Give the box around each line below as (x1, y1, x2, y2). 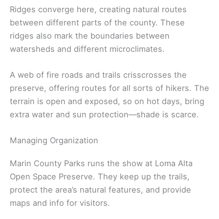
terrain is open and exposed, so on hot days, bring (10, 96, 204, 106)
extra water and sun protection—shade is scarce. (10, 109, 199, 119)
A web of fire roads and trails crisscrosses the (10, 69, 187, 80)
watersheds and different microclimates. (10, 44, 165, 54)
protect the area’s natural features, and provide (10, 185, 191, 195)
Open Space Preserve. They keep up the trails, (10, 172, 190, 182)
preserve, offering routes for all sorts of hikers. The (10, 83, 209, 93)
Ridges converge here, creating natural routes (10, 4, 187, 14)
